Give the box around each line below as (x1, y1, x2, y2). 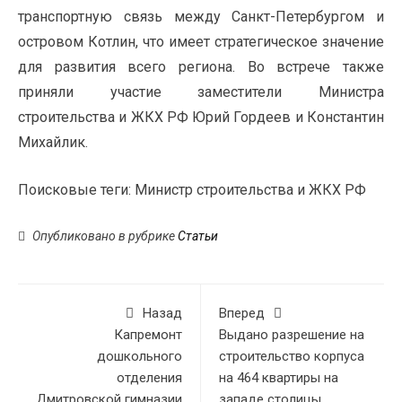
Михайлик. (18, 134, 88, 152)
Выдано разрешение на (219, 327, 364, 344)
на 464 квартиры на (219, 370, 338, 387)
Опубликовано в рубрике (30, 229, 178, 244)
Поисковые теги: (18, 181, 135, 199)
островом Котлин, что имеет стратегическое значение (18, 33, 384, 51)
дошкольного (97, 348, 182, 365)
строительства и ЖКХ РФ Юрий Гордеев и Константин (18, 109, 384, 127)
